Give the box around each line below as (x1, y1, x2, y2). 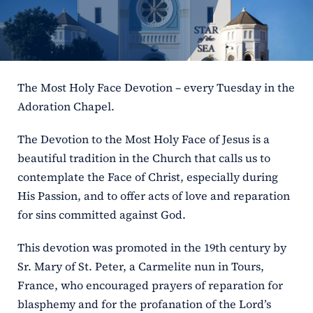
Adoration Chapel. (17, 99, 115, 115)
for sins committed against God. (17, 207, 186, 223)
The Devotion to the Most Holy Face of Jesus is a (17, 131, 270, 147)
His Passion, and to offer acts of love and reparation (17, 188, 290, 204)
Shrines (12, 55, 43, 66)
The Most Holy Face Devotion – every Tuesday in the (17, 80, 295, 96)
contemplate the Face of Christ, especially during (17, 169, 278, 185)
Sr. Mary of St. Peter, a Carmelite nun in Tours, (17, 259, 264, 275)
